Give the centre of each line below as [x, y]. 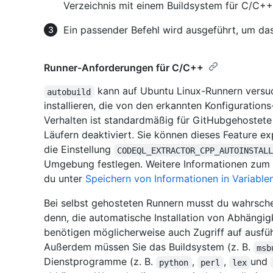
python [174, 262]
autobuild [69, 92]
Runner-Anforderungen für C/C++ [124, 68]
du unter [65, 179]
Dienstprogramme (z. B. [100, 262]
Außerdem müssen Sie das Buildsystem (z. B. [149, 247]
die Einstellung [79, 150]
